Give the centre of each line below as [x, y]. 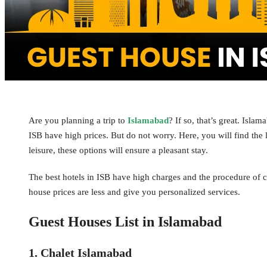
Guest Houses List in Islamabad [125, 222]
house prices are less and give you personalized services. [134, 192]
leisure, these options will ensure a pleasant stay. [119, 150]
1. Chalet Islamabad [80, 253]
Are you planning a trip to [78, 121]
